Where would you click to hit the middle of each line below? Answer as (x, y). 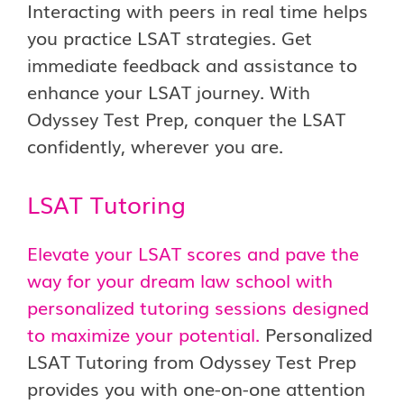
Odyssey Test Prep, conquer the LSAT (186, 118)
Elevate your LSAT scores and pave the (193, 252)
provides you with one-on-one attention (196, 388)
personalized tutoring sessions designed (198, 307)
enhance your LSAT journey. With (169, 91)
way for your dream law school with (180, 280)
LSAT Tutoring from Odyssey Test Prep (192, 361)
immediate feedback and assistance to (192, 64)
